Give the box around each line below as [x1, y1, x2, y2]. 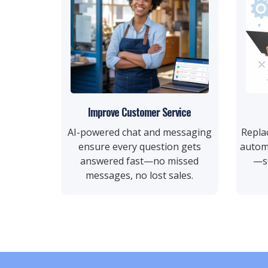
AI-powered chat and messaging [67, 126, 212, 139]
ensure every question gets [78, 140, 201, 153]
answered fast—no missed [80, 154, 199, 167]
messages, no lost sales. [86, 169, 194, 182]
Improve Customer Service [88, 104, 191, 120]
